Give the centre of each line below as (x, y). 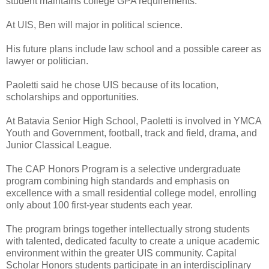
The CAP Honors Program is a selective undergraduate (123, 169)
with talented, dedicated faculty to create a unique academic (133, 241)
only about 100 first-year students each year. (99, 205)
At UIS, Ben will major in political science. (94, 25)
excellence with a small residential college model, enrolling (131, 193)
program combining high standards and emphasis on (118, 181)
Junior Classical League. (59, 145)
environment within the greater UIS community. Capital (121, 253)
